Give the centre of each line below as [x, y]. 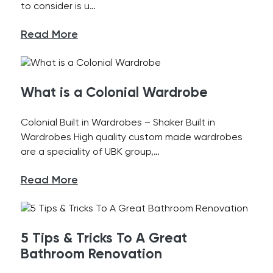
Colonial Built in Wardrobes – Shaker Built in [118, 123]
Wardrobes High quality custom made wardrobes [131, 138]
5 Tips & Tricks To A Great [104, 239]
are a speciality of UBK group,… [90, 152]
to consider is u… [58, 7]
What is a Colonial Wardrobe [114, 93]
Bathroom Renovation [91, 255]
